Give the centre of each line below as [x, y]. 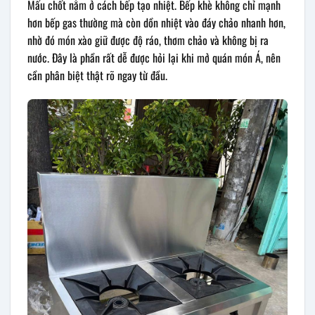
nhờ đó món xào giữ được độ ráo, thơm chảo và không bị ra [148, 40]
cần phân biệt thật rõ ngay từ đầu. [97, 76]
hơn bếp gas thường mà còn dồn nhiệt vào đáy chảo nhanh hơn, [156, 23]
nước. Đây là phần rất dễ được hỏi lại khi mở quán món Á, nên [154, 58]
